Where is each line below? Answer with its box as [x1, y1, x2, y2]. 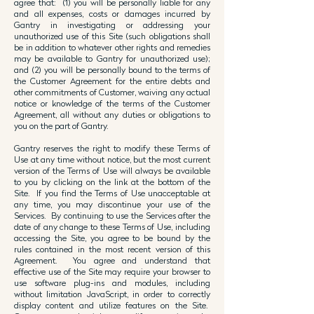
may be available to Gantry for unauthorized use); [14, 53, 210, 64]
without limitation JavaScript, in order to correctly [14, 289, 210, 299]
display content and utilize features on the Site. [14, 300, 210, 310]
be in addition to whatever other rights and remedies [14, 42, 210, 53]
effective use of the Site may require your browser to [14, 266, 210, 277]
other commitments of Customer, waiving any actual [14, 87, 210, 97]
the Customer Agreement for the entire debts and [14, 76, 210, 86]
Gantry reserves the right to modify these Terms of [14, 143, 210, 153]
